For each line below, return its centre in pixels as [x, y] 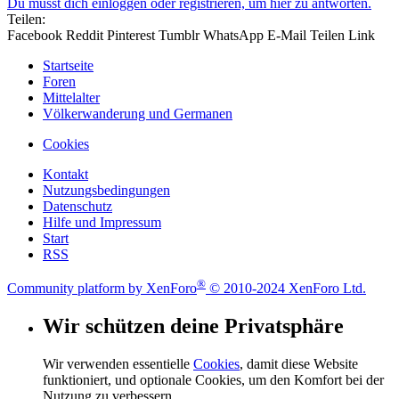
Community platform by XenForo [102, 288]
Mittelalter [71, 97]
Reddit [85, 35]
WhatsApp [233, 35]
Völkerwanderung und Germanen [138, 113]
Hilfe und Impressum [102, 222]
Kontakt [65, 174]
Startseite [68, 65]
